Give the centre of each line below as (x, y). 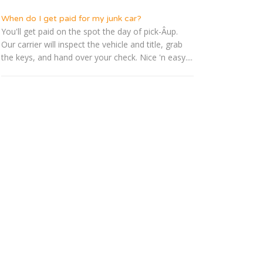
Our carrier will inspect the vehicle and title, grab (92, 45)
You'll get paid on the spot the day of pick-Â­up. (90, 32)
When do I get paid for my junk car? (71, 19)
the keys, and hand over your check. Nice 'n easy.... (97, 58)
